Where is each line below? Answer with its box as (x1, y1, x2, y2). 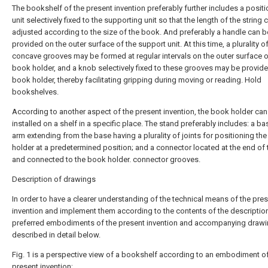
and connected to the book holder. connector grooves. (12, 155, 200, 164)
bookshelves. (12, 87, 59, 96)
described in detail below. (12, 230, 100, 239)
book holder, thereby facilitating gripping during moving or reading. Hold (12, 75, 261, 84)
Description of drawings (12, 175, 96, 184)
